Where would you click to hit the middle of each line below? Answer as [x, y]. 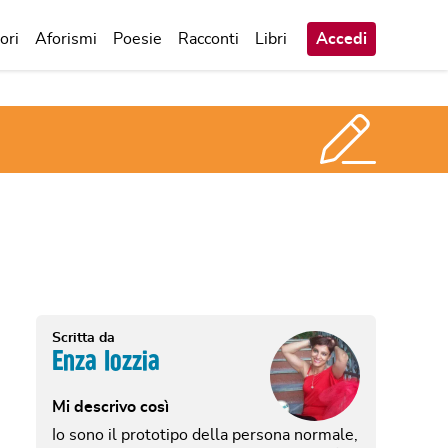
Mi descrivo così [110, 406]
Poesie [137, 38]
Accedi [341, 38]
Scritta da [83, 337]
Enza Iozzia [106, 360]
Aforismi [66, 38]
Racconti [208, 38]
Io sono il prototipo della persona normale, [205, 434]
